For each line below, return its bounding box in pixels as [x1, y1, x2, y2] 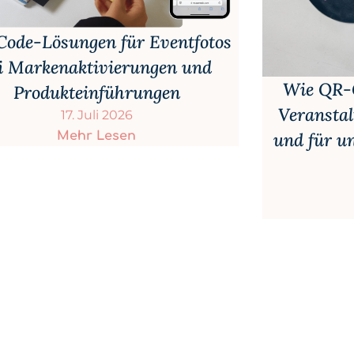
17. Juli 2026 [60, 107, 133, 122]
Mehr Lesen [57, 129, 136, 143]
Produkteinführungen [13, 81, 180, 104]
